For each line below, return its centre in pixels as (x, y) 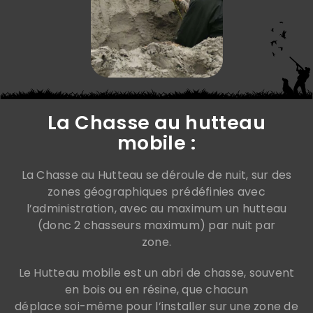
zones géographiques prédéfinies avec (156, 192)
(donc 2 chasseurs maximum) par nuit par (156, 226)
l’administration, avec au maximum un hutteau (156, 209)
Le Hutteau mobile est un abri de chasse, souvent (156, 273)
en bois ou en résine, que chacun (156, 290)
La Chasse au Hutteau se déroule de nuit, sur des (156, 175)
